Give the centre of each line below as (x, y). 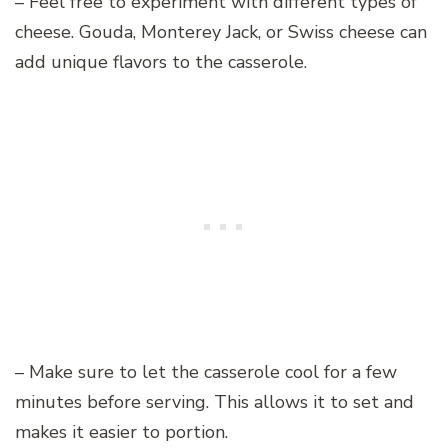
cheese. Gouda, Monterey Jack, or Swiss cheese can (221, 31)
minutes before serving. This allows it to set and (214, 401)
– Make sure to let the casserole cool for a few (206, 371)
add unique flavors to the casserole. (161, 61)
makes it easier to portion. (121, 431)
